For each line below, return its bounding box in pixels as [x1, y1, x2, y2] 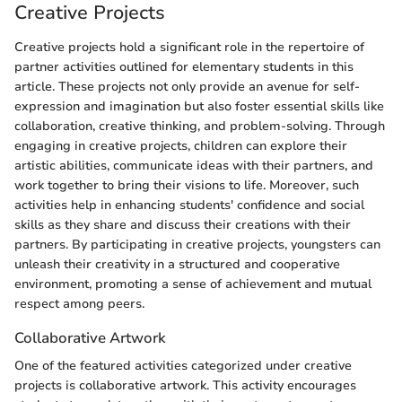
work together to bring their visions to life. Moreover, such [14, 176, 359, 194]
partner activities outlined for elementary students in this [14, 57, 354, 75]
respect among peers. [14, 294, 144, 312]
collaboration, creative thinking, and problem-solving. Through [14, 117, 385, 135]
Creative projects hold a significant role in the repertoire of [14, 38, 364, 56]
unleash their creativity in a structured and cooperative [14, 255, 340, 273]
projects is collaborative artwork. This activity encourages [14, 376, 356, 394]
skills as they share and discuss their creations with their [14, 215, 351, 233]
